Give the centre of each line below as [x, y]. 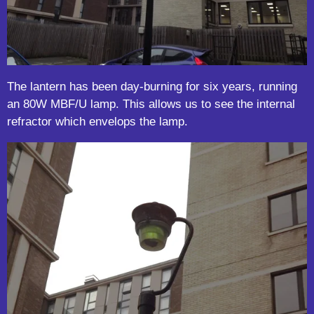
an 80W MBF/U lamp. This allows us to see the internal [151, 103]
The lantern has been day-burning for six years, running [152, 86]
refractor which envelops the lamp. [97, 121]
